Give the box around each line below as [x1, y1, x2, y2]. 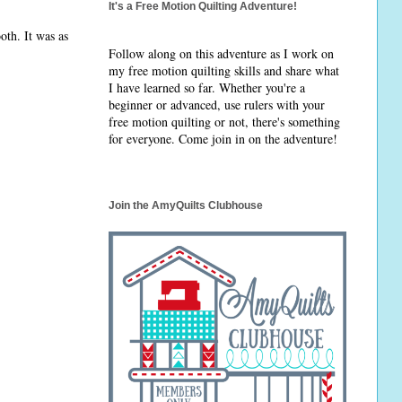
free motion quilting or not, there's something [109, 113, 340, 131]
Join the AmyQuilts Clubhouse [109, 198, 263, 212]
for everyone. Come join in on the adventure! [109, 130, 337, 148]
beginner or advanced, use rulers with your [109, 96, 325, 114]
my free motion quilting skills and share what [109, 62, 339, 80]
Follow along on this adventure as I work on [109, 45, 334, 63]
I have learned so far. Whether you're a [109, 79, 305, 97]
